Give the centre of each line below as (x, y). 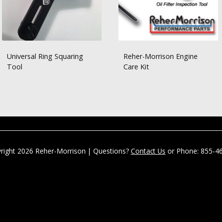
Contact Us (148, 151)
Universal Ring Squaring (45, 56)
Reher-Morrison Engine (161, 56)
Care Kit (137, 67)
